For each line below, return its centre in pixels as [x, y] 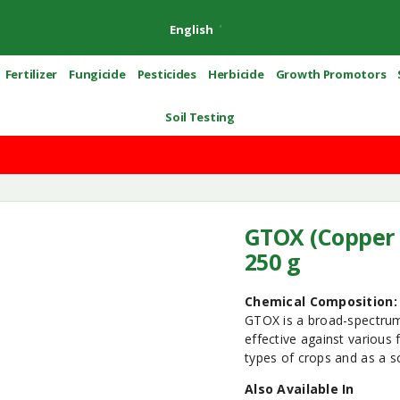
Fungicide [97, 74]
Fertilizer [31, 74]
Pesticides [167, 74]
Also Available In [300, 388]
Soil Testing [200, 117]
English [192, 29]
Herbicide [236, 74]
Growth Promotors [331, 74]
